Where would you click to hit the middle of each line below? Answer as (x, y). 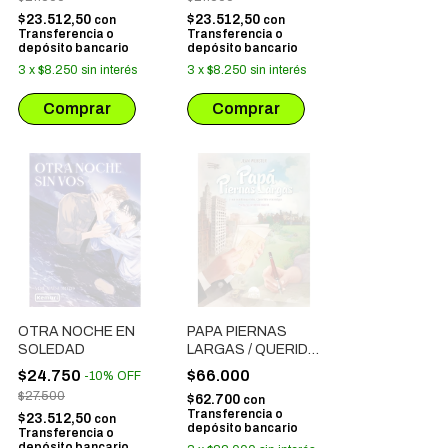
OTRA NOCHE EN (76, 331)
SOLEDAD (51, 349)
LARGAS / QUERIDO (253, 349)
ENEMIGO (219, 367)
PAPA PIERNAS (237, 331)
